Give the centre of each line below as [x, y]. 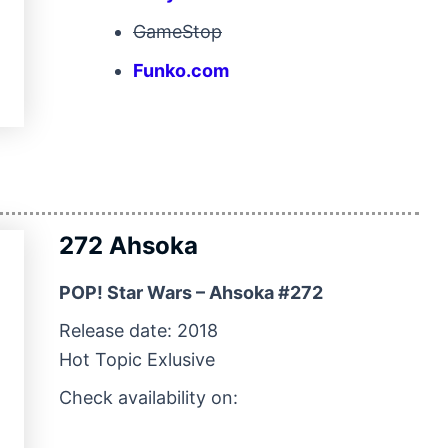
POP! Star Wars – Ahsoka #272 [191, 292]
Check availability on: [148, 397]
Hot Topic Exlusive [137, 359]
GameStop [177, 31]
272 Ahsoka [128, 245]
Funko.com [181, 70]
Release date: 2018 [138, 330]
